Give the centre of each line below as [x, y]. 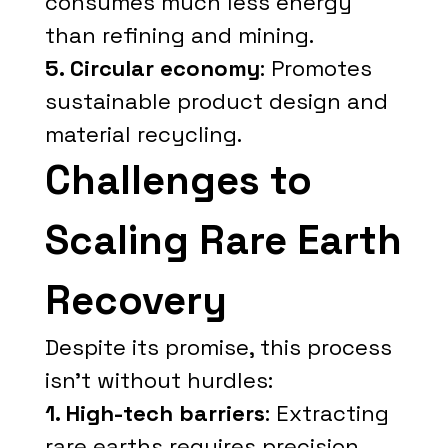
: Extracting [326, 413]
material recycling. [143, 134]
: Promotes [315, 68]
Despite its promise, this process [218, 347]
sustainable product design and [216, 101]
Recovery [135, 300]
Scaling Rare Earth [223, 240]
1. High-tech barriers [154, 413]
